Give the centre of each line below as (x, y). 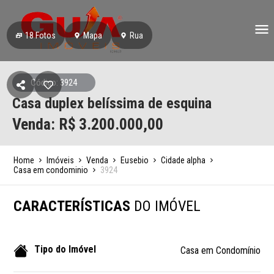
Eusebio (135, 160)
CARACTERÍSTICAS (74, 206)
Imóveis (61, 160)
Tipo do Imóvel (65, 249)
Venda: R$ (44, 124)
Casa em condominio (51, 170)
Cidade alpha (183, 160)
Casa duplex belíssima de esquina (112, 103)
